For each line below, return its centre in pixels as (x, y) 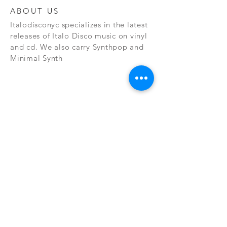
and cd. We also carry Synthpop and (77, 47)
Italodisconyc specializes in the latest (79, 25)
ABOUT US (35, 11)
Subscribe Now (81, 220)
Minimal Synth (36, 58)
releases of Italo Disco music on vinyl (79, 36)
